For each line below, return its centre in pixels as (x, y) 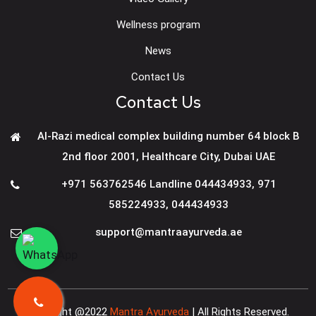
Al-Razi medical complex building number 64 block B (169, 136)
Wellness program (158, 25)
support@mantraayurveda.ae (169, 232)
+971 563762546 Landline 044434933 (156, 184)
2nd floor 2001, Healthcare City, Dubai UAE (169, 157)
